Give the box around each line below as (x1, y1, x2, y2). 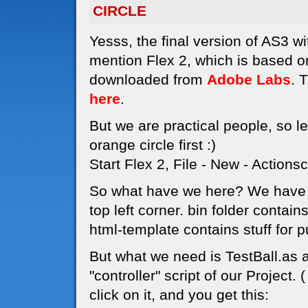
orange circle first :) (89, 137, 216, 153)
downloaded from (89, 71, 207, 87)
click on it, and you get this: (89, 287, 269, 302)
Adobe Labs (207, 71, 291, 87)
